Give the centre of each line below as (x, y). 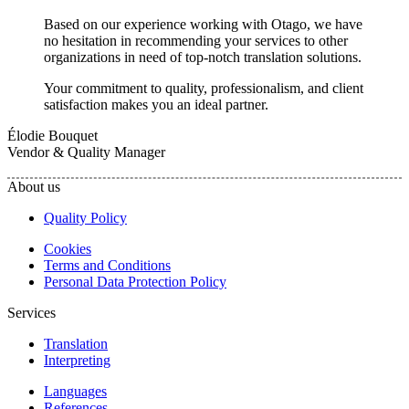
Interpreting (77, 361)
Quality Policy (85, 218)
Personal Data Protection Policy (135, 282)
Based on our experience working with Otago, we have (203, 25)
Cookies (68, 249)
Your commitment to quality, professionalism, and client (204, 89)
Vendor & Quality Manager (86, 152)
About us (34, 187)
